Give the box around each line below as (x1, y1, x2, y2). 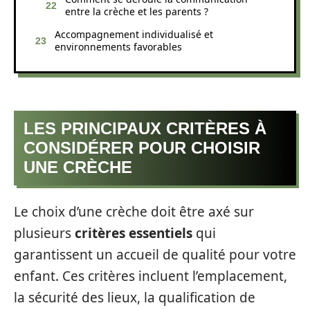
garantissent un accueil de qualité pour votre (14, 245, 296, 264)
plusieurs (14, 224, 75, 242)
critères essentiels (75, 224, 192, 242)
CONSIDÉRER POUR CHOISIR (24, 138, 260, 157)
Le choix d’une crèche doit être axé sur (14, 202, 254, 221)
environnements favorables (55, 39, 182, 53)
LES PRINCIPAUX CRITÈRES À (24, 119, 266, 138)
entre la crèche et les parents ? (65, 4, 208, 18)
